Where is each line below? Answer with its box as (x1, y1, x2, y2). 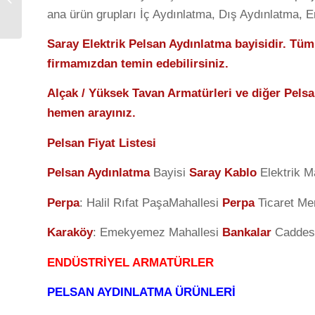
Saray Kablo (186, 166, 260, 180)
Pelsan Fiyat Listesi (47, 136, 156, 150)
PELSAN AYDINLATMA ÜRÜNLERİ (47, 285, 236, 300)
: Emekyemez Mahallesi (93, 226, 222, 240)
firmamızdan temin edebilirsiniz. (47, 57, 229, 70)
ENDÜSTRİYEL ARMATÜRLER (47, 255, 214, 269)
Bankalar (222, 226, 271, 240)
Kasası (25, 9, 53, 20)
